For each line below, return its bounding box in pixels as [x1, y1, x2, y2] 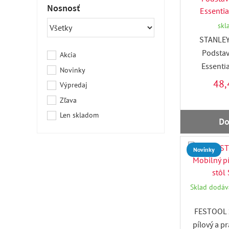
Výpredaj [60, 80, 87, 89]
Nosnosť [47, 2, 80, 14]
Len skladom [60, 110, 99, 120]
